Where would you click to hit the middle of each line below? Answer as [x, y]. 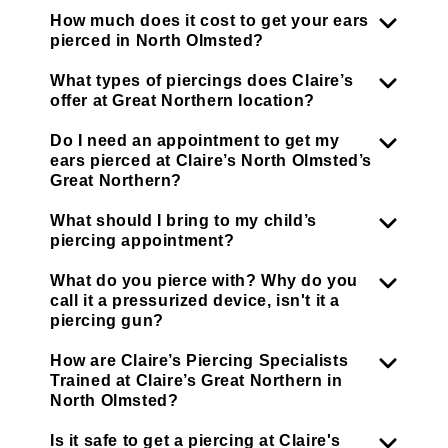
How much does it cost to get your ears [209, 20]
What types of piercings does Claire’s [202, 80]
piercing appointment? [142, 240]
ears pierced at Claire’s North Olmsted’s [211, 160]
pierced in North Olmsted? [157, 40]
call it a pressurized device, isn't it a [195, 300]
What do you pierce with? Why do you [204, 280]
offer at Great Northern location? [182, 100]
